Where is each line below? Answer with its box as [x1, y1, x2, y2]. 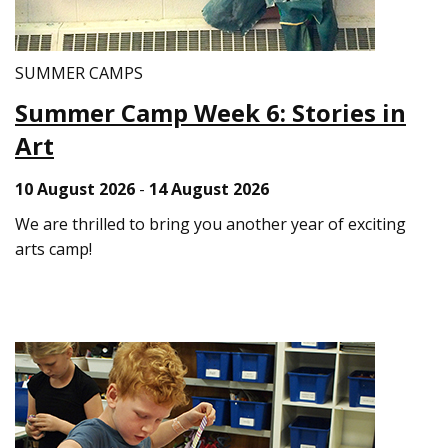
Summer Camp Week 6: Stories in [15, 96, 406, 129]
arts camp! [15, 238, 92, 260]
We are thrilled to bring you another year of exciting [15, 213, 406, 235]
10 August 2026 [15, 178, 135, 200]
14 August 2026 [149, 178, 269, 200]
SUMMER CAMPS [15, 62, 143, 84]
